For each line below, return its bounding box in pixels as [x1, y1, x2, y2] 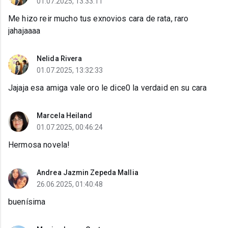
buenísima [8, 197, 46, 207]
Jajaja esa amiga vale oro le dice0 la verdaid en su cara [8, 83, 207, 93]
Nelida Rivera [37, 54, 82, 63]
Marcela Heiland [37, 111, 93, 120]
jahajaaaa [8, 26, 41, 36]
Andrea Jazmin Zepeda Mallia [37, 168, 138, 177]
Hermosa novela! [8, 140, 70, 150]
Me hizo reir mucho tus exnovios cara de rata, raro [8, 14, 189, 24]
